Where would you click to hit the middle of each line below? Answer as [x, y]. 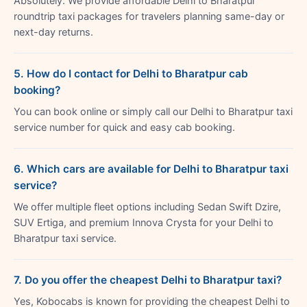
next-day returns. [53, 32]
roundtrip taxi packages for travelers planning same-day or [149, 16]
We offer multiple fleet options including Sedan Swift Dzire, [147, 207]
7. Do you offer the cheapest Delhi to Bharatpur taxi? [148, 280]
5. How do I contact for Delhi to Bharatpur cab [131, 73]
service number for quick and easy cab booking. [124, 127]
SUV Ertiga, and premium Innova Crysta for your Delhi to [144, 222]
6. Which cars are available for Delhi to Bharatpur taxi [151, 169]
